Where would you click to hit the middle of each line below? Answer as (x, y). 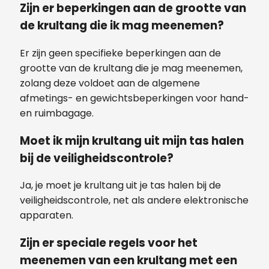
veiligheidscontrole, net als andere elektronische (134, 201)
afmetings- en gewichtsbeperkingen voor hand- (134, 98)
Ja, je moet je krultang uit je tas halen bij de (120, 186)
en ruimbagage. (57, 113)
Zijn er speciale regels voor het (109, 243)
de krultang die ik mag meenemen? (122, 26)
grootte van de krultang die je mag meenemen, (131, 68)
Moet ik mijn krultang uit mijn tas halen (132, 141)
